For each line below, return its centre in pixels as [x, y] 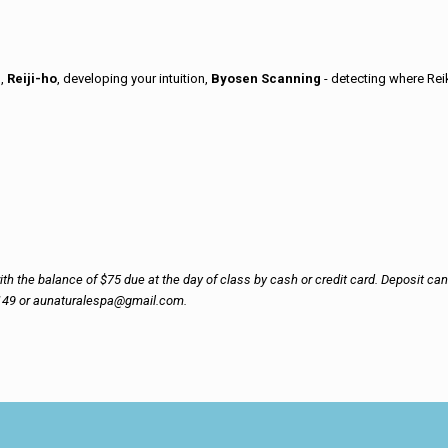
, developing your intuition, [134, 78]
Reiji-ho [32, 78]
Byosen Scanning [268, 78]
